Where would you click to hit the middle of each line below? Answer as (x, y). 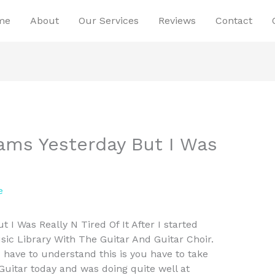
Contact (234, 21)
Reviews (177, 21)
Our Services (109, 21)
